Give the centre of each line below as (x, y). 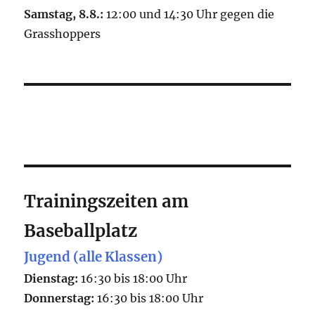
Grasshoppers (63, 34)
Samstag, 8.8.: (64, 14)
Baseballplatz (81, 231)
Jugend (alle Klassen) (94, 257)
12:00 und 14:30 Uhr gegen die (189, 14)
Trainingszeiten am (107, 202)
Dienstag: (51, 279)
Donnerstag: (59, 298)
